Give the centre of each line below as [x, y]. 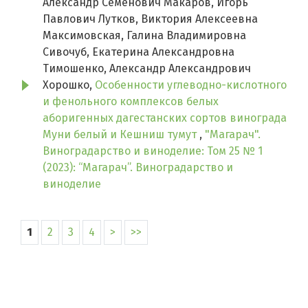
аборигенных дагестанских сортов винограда [165, 118]
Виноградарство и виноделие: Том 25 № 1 [153, 151]
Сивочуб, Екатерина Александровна [139, 52]
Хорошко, [69, 85]
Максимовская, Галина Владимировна [144, 36]
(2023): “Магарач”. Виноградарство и [138, 168]
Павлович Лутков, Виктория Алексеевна [150, 19]
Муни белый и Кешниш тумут [121, 135]
